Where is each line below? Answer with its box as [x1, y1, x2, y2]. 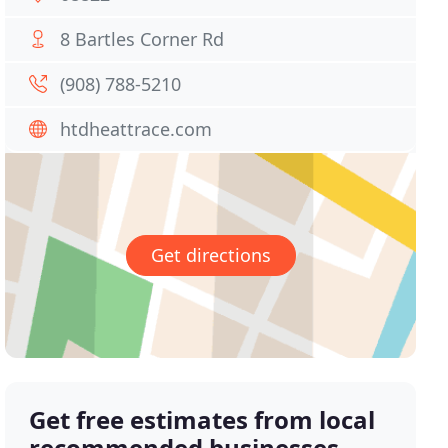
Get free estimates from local [29, 403, 376, 437]
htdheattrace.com [60, 117, 213, 141]
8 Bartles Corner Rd [60, 27, 225, 51]
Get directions [150, 243, 271, 268]
